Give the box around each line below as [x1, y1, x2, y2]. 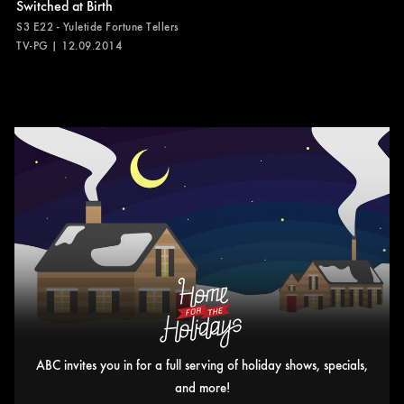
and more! [174, 377, 230, 396]
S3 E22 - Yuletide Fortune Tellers [16, 18, 179, 35]
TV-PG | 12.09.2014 [16, 37, 122, 54]
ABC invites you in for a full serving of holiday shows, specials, [36, 354, 368, 373]
